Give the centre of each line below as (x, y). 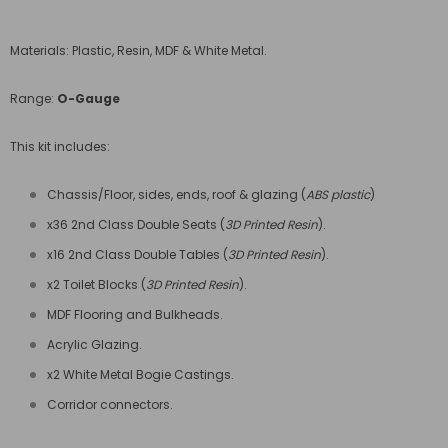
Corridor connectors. (110, 405)
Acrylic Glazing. (94, 345)
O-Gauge (90, 99)
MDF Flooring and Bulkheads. (135, 315)
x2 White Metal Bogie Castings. (140, 375)
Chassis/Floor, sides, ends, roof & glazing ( (176, 195)
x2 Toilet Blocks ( (96, 285)
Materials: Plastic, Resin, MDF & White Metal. (140, 51)
